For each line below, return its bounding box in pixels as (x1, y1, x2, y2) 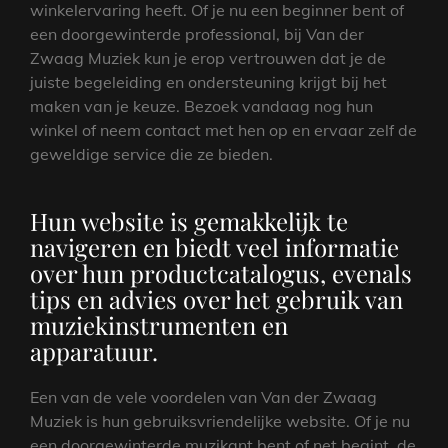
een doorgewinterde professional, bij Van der (30, 23, 364, 44)
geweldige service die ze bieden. (30, 143, 273, 164)
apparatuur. (30, 334, 158, 367)
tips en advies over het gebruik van (30, 282, 403, 315)
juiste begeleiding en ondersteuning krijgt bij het (30, 71, 387, 92)
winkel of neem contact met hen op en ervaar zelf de (30, 119, 417, 140)
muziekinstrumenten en (30, 308, 288, 341)
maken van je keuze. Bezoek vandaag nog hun (30, 95, 373, 116)
